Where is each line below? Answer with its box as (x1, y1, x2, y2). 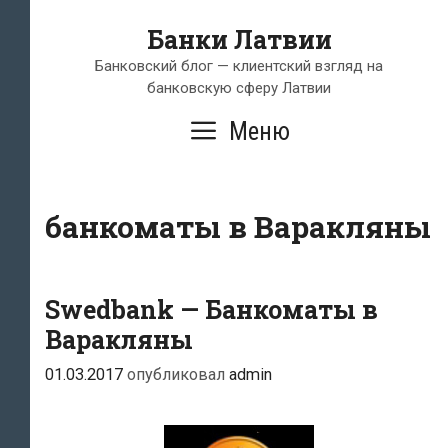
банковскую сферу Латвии (147, 79, 331, 97)
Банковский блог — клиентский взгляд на (95, 57, 383, 75)
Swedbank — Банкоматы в (45, 293, 378, 326)
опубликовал (127, 365, 229, 385)
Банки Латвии (146, 23, 332, 56)
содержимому (29, 57, 152, 80)
